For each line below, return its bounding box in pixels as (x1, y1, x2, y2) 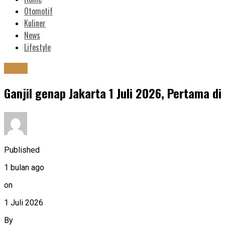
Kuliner (24, 17, 46, 30)
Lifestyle (24, 41, 51, 54)
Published (4, 145, 40, 155)
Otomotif (24, 5, 53, 18)
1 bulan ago (4, 162, 44, 172)
